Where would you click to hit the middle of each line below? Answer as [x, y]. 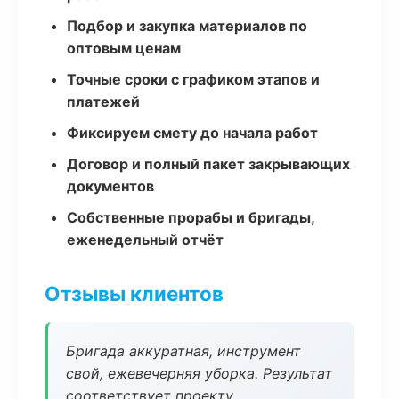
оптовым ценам [124, 48]
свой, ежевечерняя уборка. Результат [199, 373]
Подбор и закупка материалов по [187, 26]
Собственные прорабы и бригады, [191, 217]
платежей [103, 102]
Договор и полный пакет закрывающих [208, 164]
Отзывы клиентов [134, 293]
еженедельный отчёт [145, 240]
